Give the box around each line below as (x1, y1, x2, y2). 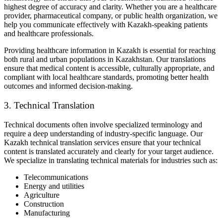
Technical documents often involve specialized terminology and (4, 120, 202, 129)
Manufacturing (24, 208, 70, 217)
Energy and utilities (24, 181, 84, 190)
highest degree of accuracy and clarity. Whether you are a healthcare (4, 2, 217, 11)
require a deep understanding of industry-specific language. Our (4, 129, 203, 138)
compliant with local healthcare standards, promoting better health (4, 73, 209, 82)
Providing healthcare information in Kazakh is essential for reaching (4, 46, 216, 55)
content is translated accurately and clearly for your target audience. (4, 147, 214, 156)
